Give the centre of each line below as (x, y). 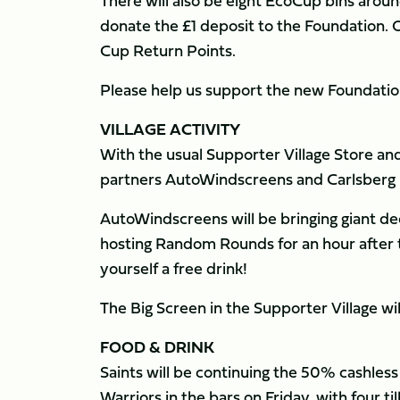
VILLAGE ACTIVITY (170, 129)
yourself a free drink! (174, 268)
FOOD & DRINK (157, 347)
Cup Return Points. (170, 50)
